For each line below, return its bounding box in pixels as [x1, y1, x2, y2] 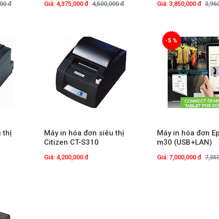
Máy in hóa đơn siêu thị [44, 129, 125, 138]
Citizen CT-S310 [44, 138, 99, 147]
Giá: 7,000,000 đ [156, 153, 201, 161]
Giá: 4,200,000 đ [44, 153, 89, 161]
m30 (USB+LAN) [156, 138, 212, 147]
